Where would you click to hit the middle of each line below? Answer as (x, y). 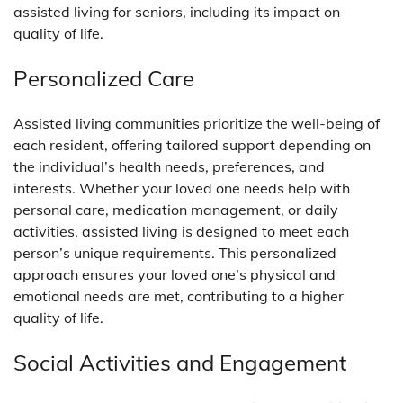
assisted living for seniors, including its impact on (177, 12)
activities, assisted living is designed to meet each (181, 232)
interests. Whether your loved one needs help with (182, 188)
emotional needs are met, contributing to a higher (179, 296)
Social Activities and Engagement (180, 362)
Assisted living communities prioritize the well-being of (197, 124)
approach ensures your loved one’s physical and (175, 275)
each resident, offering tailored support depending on (192, 145)
